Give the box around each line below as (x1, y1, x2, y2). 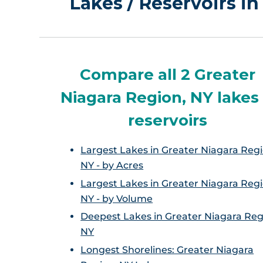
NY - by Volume (80, 193, 153, 204)
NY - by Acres (80, 159, 144, 171)
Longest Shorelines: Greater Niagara (80, 244, 254, 256)
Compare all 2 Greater (79, 65, 255, 84)
